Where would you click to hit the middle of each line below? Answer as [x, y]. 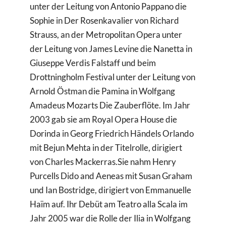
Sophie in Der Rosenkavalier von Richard [105, 21]
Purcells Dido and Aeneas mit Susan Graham [111, 176]
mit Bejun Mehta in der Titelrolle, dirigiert [106, 148]
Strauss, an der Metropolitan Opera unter [106, 35]
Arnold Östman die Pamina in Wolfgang [103, 91]
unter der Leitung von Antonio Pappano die [108, 7]
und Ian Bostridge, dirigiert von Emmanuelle [111, 190]
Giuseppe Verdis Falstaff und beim [93, 63]
